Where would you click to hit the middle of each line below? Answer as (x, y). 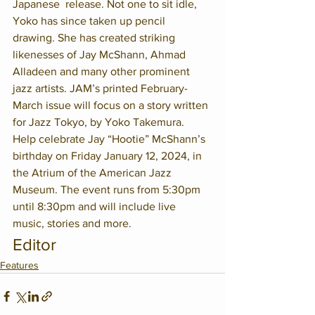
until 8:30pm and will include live (96, 206)
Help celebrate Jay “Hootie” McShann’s (110, 139)
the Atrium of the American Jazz (94, 172)
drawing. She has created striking (95, 37)
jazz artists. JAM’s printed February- (100, 88)
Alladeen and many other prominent (103, 71)
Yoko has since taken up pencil (90, 20)
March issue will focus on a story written (112, 105)
